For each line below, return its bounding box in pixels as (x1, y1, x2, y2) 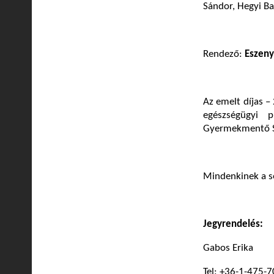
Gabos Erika (203, 243, 253, 254)
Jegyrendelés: (203, 219, 263, 230)
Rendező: (203, 49, 245, 60)
